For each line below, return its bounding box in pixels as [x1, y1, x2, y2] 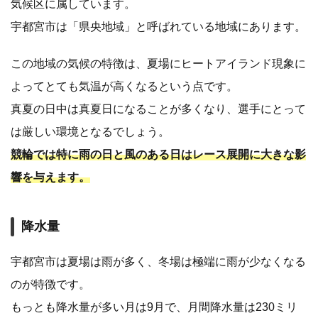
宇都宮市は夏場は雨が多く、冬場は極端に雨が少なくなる [11, 256, 306, 268]
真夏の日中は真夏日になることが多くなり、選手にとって [11, 103, 306, 116]
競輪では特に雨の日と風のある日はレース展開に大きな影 [11, 148, 306, 161]
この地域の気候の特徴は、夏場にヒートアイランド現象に [11, 57, 306, 70]
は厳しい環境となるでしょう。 [11, 126, 170, 138]
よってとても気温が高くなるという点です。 [11, 80, 238, 93]
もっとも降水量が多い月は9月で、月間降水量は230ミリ [11, 301, 297, 314]
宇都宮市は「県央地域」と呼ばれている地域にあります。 [11, 21, 306, 33]
